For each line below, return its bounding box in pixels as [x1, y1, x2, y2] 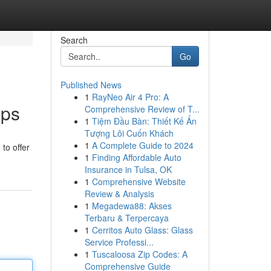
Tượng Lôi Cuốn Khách [84, 127, 174, 139]
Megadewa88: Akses [91, 200, 172, 212]
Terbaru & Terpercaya [84, 212, 169, 224]
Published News [60, 79, 122, 91]
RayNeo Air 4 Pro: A [91, 91, 169, 103]
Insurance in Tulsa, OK [84, 163, 172, 175]
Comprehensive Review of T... [84, 103, 200, 115]
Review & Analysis [84, 188, 154, 200]
